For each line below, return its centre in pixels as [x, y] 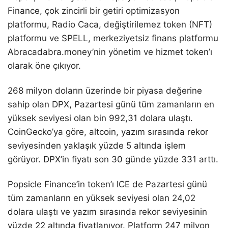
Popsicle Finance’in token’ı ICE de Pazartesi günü [107, 184]
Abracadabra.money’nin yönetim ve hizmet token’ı [110, 52]
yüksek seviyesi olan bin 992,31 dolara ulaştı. [100, 118]
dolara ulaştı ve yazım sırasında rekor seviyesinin [107, 212]
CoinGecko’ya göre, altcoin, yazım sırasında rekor [108, 132]
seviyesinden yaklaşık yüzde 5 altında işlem [97, 146]
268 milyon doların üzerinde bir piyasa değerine [105, 91]
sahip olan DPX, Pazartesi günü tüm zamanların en [111, 105]
